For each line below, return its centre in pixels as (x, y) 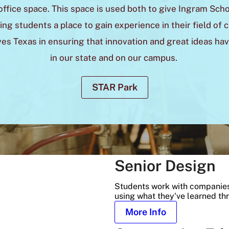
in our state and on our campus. (114, 58)
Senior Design (165, 165)
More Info (146, 212)
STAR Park (114, 87)
